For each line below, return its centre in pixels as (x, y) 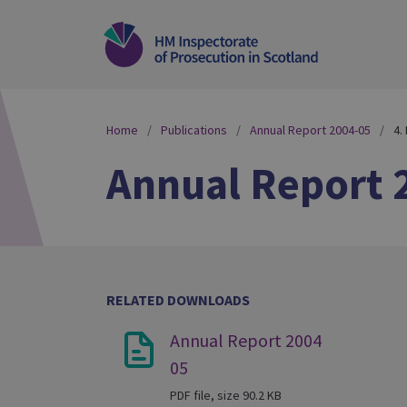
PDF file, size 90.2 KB (226, 395)
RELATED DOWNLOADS (178, 300)
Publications (194, 130)
